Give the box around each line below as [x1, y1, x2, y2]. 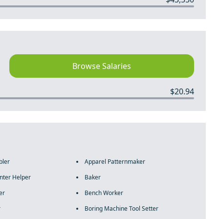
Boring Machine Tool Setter [84, 204, 158, 213]
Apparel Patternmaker [84, 157, 145, 166]
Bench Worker [84, 189, 123, 197]
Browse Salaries [72, 61, 131, 71]
